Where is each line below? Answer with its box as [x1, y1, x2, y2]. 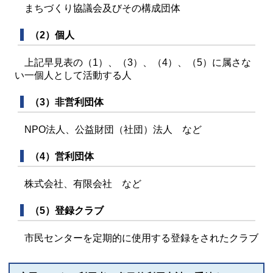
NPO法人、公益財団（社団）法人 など [15, 124, 202, 135]
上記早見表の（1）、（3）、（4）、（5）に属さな [15, 57, 251, 68]
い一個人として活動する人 [15, 70, 132, 80]
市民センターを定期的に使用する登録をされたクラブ [15, 233, 258, 243]
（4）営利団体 [30, 151, 94, 161]
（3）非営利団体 [30, 97, 104, 107]
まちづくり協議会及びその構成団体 [15, 3, 180, 13]
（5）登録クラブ [30, 205, 104, 216]
